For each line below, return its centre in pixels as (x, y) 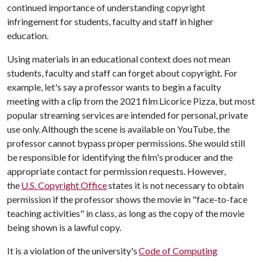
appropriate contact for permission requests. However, (116, 171)
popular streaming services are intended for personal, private (127, 115)
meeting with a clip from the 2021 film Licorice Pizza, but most (131, 101)
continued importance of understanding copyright (106, 7)
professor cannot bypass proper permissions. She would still (126, 143)
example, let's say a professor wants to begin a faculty (114, 87)
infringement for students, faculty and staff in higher (110, 21)
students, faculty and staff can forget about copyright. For (122, 73)
